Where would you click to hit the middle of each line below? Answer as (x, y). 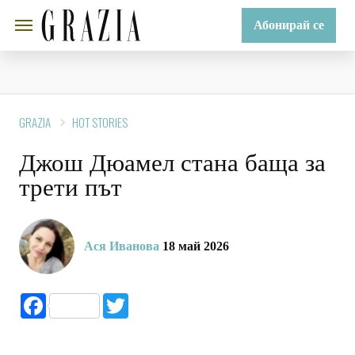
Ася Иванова (122, 246)
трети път (71, 187)
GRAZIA (35, 122)
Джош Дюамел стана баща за (172, 163)
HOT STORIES (100, 122)
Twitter (146, 299)
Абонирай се (289, 25)
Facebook (71, 299)
